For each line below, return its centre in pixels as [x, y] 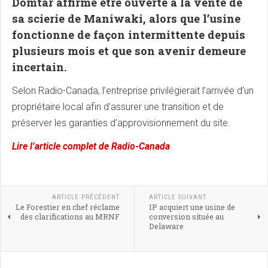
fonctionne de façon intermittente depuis [129, 35]
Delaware [166, 226]
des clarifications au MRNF [70, 217]
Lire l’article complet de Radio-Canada [91, 147]
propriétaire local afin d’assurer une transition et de [118, 107]
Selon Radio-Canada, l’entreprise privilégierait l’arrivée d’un [133, 91]
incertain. [41, 67]
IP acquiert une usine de [192, 207]
